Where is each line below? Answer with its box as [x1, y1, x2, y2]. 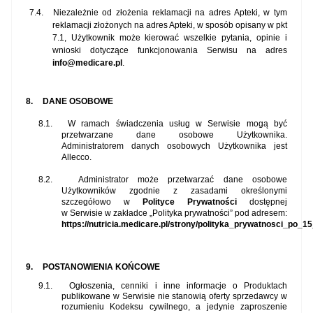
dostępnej [237, 197, 287, 208]
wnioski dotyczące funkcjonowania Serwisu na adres [52, 45, 287, 56]
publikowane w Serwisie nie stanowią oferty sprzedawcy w [61, 291, 287, 302]
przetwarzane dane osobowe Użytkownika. [61, 130, 287, 140]
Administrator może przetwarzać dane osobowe [78, 175, 288, 185]
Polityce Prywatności [143, 197, 237, 208]
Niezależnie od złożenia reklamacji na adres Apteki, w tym [52, 8, 287, 18]
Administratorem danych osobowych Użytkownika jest [61, 141, 287, 152]
